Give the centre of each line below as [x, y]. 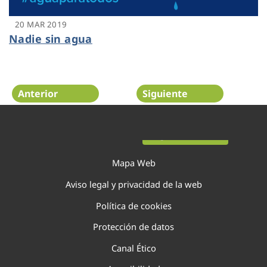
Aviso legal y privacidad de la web [133, 184]
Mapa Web [133, 163]
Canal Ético [133, 248]
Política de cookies [133, 205]
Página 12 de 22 [182, 135]
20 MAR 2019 [41, 25]
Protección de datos [133, 227]
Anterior [38, 93]
